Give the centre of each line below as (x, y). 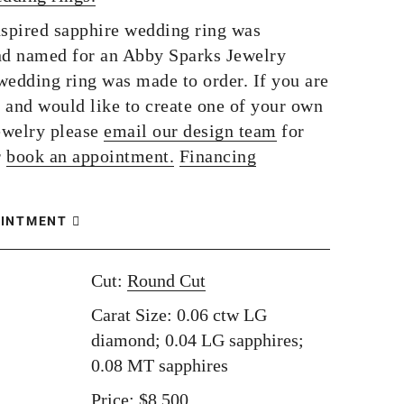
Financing (217, 156)
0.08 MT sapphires (160, 365)
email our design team (190, 131)
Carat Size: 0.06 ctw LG (179, 315)
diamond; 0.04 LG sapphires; (197, 340)
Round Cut (166, 280)
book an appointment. (90, 156)
